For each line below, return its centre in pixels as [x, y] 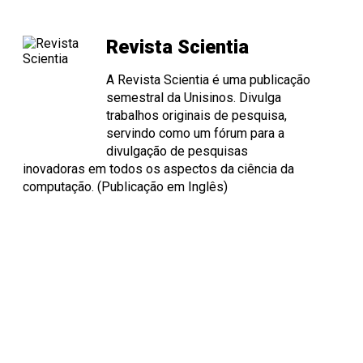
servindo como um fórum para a [195, 133]
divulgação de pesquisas [177, 151]
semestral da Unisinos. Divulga [194, 97]
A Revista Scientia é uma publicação [208, 79]
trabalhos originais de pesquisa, [196, 115]
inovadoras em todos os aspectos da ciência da [158, 169]
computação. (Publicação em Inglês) [125, 186]
